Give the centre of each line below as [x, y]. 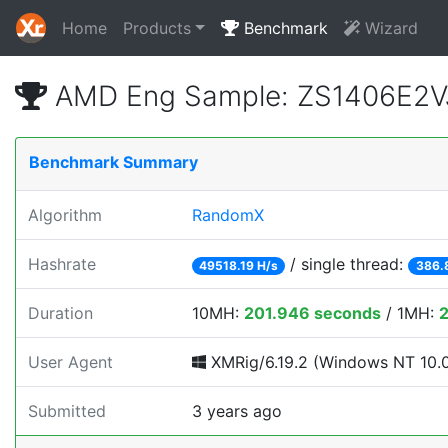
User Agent [70, 362]
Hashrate [62, 264]
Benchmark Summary [113, 162]
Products [157, 28]
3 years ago [237, 411]
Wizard [388, 28]
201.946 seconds [312, 313]
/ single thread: [347, 264]
